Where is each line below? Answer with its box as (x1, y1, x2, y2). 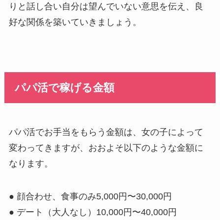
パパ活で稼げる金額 (15, 82, 115, 94)
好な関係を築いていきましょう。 (8, 17, 141, 27)
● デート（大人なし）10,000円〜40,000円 (8, 207, 177, 218)
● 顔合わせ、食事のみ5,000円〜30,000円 (8, 192, 172, 202)
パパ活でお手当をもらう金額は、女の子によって (8, 127, 203, 137)
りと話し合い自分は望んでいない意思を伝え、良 (8, 1, 203, 12)
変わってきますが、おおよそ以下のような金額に (8, 142, 203, 153)
